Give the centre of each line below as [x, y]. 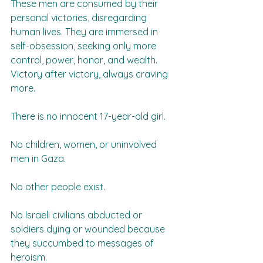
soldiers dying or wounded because [89, 229]
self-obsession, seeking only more [85, 46]
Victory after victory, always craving [90, 74]
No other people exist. [60, 187]
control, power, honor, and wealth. [85, 60]
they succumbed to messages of [83, 243]
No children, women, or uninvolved [85, 144]
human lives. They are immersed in [85, 32]
